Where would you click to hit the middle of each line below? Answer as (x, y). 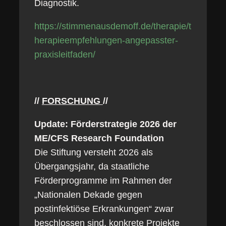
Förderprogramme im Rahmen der (103, 181)
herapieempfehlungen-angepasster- (106, 40)
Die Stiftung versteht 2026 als (93, 152)
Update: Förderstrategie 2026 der (105, 124)
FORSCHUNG (72, 101)
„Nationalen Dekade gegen (88, 195)
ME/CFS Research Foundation (99, 138)
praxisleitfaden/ (65, 54)
